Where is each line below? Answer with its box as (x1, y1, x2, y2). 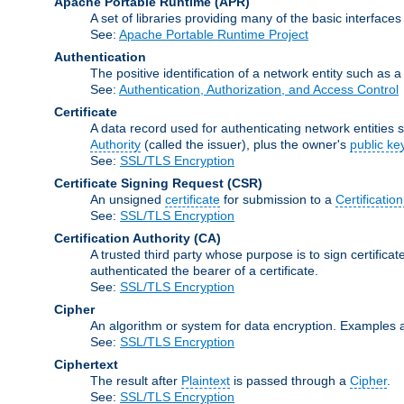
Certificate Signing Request (54, 175, 224, 190)
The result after (90, 372, 181, 388)
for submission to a (220, 191, 335, 207)
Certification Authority (54, 230, 190, 245)
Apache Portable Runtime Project (119, 26, 308, 41)
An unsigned (90, 191, 165, 207)
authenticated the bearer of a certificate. (90, 262, 318, 278)
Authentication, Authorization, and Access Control (119, 81, 399, 96)
